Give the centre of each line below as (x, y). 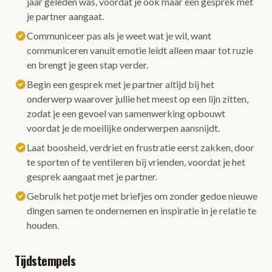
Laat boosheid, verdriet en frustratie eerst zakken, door (141, 147)
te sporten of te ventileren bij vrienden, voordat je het (136, 162)
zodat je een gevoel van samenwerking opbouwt (126, 113)
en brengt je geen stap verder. (87, 65)
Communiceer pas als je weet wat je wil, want (119, 36)
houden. (43, 225)
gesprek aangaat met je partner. (92, 176)
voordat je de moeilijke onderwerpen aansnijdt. (123, 128)
